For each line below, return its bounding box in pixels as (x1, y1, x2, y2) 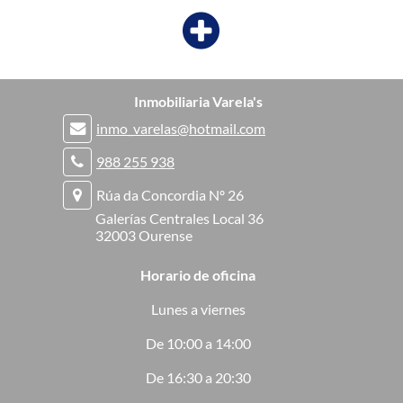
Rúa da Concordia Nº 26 (94, 186, 245, 203)
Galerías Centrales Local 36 (63, 210, 264, 227)
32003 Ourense (63, 227, 193, 244)
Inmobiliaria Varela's (133, 93, 263, 110)
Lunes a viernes (150, 300, 246, 318)
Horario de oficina (140, 266, 256, 283)
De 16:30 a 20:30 (145, 369, 251, 386)
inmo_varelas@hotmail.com (96, 120, 266, 137)
